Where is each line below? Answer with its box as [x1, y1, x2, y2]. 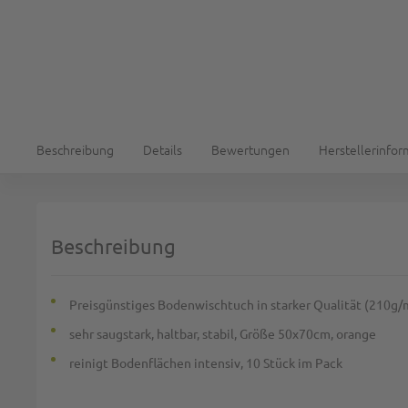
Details [143, 140, 182, 158]
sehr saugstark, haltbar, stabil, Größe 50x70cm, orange [69, 325, 376, 342]
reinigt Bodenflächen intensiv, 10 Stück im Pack [69, 354, 342, 371]
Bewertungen [211, 140, 290, 158]
